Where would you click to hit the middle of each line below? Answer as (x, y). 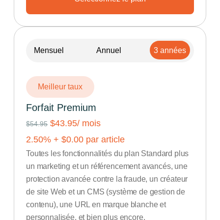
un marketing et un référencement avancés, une (107, 166)
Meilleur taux (60, 87)
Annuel (109, 50)
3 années (170, 50)
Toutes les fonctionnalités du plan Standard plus (108, 153)
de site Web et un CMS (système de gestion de (106, 192)
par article (104, 139)
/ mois (89, 123)
